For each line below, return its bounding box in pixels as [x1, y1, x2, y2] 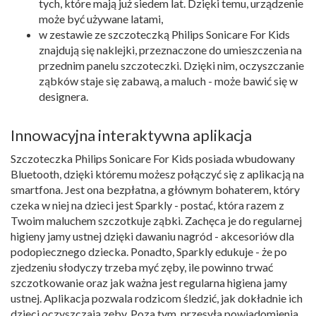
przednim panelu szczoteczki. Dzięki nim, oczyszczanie [39, 58, 304, 72]
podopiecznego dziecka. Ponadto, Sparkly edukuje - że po [11, 244, 287, 258]
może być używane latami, [39, 11, 163, 25]
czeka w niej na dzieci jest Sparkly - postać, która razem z [11, 197, 284, 212]
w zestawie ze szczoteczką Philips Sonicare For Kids [39, 27, 290, 41]
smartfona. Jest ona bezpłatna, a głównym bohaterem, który [11, 182, 300, 196]
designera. [39, 89, 88, 103]
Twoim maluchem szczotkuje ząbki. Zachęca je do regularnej [11, 213, 302, 227]
